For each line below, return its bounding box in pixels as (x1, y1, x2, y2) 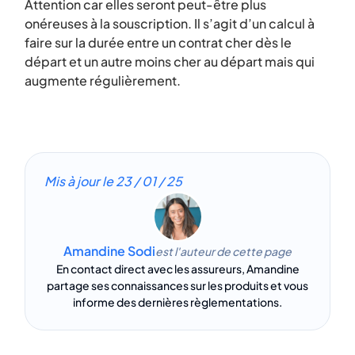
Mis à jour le (44, 173, 116, 189)
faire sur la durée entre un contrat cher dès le (25, 34, 292, 51)
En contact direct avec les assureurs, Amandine (55, 261, 300, 276)
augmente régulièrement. (25, 72, 181, 89)
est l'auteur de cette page (155, 243, 292, 258)
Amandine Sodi (63, 242, 155, 259)
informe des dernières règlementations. (73, 295, 282, 309)
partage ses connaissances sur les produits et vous (47, 278, 308, 292)
